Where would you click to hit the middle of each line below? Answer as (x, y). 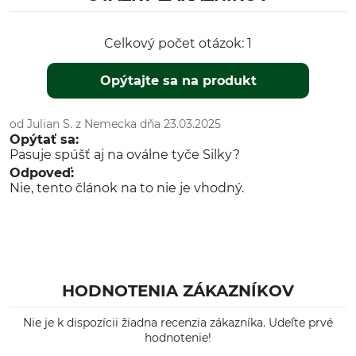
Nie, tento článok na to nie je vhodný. (127, 188)
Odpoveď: (42, 173)
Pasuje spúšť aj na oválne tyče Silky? (125, 155)
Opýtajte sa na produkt (179, 81)
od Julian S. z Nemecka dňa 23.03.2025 (115, 124)
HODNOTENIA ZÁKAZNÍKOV (178, 291)
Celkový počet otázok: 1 (178, 43)
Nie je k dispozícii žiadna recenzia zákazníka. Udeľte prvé (178, 323)
